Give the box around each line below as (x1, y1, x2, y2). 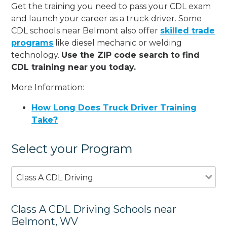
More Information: (11, 82, 85, 92)
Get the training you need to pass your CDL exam (11, 1, 211, 11)
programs (11, 37, 54, 48)
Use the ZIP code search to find (61, 50, 200, 60)
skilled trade (160, 25, 215, 35)
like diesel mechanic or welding (53, 37, 182, 48)
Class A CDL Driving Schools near (11, 203, 177, 215)
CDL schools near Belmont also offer (11, 25, 161, 35)
